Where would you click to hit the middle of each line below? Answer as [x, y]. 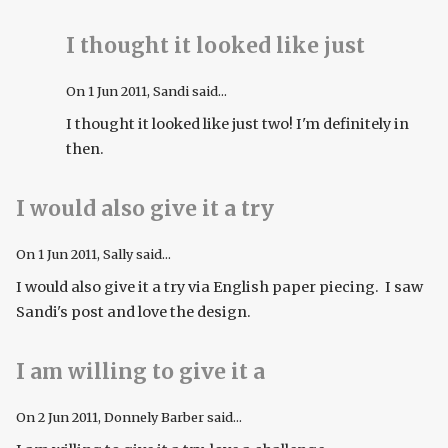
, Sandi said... [187, 90]
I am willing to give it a [140, 372]
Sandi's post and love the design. [135, 311]
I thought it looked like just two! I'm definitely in [237, 123]
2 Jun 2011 [68, 416]
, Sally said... [134, 253]
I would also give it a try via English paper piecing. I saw [219, 286]
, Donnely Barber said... [170, 416]
